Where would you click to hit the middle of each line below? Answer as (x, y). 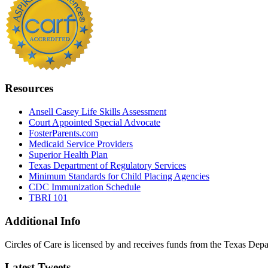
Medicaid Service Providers (81, 144)
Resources (29, 89)
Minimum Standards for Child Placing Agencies (119, 176)
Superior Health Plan (68, 155)
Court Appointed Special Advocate (95, 123)
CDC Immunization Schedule (85, 187)
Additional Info (43, 221)
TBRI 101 (48, 198)
